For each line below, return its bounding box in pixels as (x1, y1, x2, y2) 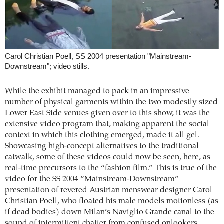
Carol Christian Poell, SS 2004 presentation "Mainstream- (5, 52, 191, 60)
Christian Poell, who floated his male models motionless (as (5, 197, 218, 205)
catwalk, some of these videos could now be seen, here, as (5, 153, 210, 161)
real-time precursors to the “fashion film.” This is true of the (5, 164, 217, 172)
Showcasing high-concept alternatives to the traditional (5, 142, 199, 150)
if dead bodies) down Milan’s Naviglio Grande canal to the (5, 208, 214, 216)
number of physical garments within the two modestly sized (5, 98, 218, 106)
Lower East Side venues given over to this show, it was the (5, 109, 210, 117)
